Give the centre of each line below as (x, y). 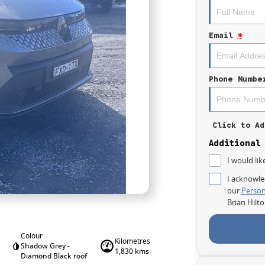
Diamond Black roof (54, 256)
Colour (32, 236)
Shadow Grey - (46, 246)
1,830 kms (132, 251)
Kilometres (132, 241)
